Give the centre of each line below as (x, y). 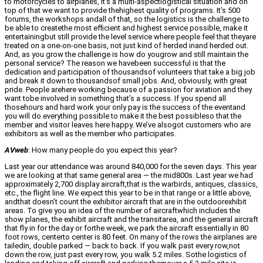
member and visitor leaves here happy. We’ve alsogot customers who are (128, 125)
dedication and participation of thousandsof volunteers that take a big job (130, 72)
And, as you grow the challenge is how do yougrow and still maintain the (127, 55)
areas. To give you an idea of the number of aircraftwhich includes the (122, 211)
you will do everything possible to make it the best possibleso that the (123, 116)
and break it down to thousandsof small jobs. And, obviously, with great (126, 81)
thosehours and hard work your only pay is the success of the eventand (125, 107)
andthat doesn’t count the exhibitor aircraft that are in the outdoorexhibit (126, 202)
